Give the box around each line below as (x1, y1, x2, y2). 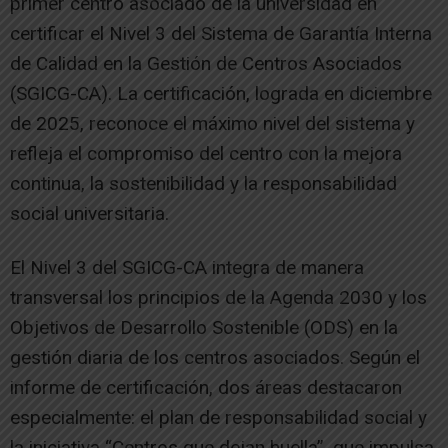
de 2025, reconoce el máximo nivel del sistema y (10, 111, 415, 135)
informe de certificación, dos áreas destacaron (10, 375, 402, 399)
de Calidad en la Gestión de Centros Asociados (10, 51, 402, 75)
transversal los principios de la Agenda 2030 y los (10, 285, 427, 309)
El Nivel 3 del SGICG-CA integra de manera (10, 255, 364, 279)
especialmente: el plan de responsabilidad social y (10, 405, 427, 429)
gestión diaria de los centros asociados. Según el (10, 345, 420, 369)
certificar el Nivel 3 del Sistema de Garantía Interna (10, 21, 432, 45)
